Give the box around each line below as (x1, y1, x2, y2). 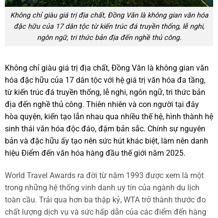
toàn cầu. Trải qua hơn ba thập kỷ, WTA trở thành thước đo (5, 195, 206, 204)
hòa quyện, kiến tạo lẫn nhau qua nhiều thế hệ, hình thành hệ (5, 111, 213, 121)
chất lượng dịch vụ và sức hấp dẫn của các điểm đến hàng (5, 207, 206, 217)
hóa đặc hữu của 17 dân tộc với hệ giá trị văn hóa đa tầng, (5, 75, 205, 85)
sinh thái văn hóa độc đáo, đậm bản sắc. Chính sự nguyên (5, 124, 205, 133)
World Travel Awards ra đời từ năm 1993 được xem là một (5, 170, 204, 180)
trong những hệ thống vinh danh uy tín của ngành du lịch (5, 182, 200, 192)
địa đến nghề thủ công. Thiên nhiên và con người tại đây (5, 99, 199, 109)
